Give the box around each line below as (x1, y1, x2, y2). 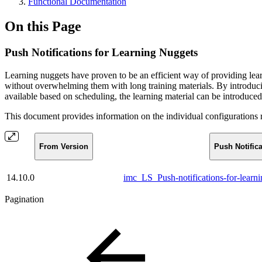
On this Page (5, 18, 81, 34)
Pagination (5, 194, 44, 204)
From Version (39, 142, 88, 151)
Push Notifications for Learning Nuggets (5, 46, 198, 58)
